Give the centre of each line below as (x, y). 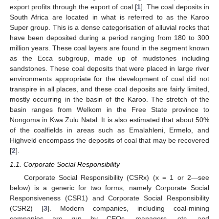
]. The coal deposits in (175, 7)
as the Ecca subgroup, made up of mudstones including (109, 58)
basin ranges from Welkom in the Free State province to (109, 109)
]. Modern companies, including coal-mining (128, 208)
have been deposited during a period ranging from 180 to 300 (109, 37)
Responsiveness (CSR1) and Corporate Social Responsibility (109, 198)
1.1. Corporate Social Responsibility (65, 164)
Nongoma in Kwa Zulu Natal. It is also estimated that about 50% (109, 120)
